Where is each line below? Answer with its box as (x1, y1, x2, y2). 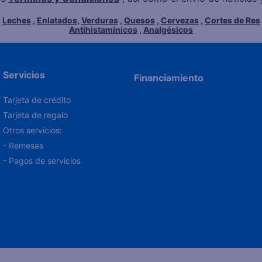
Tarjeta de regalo (2, 110, 68, 120)
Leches (2, 15, 31, 26)
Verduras (81, 15, 118, 26)
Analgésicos (143, 25, 193, 35)
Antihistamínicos (69, 25, 137, 35)
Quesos (123, 15, 155, 26)
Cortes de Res (204, 15, 260, 26)
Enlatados (36, 15, 77, 26)
